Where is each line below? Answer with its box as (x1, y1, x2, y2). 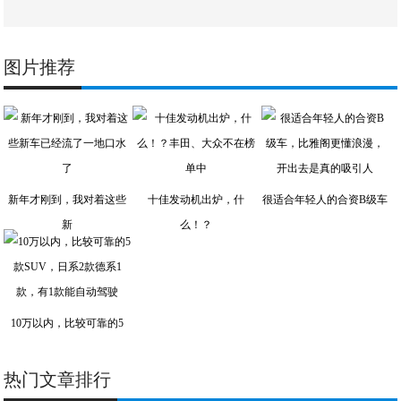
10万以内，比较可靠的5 (11, 317, 124, 330)
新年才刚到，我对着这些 (8, 193, 127, 207)
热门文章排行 (4, 370, 112, 390)
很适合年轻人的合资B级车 (262, 193, 388, 207)
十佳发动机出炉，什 (148, 193, 245, 207)
